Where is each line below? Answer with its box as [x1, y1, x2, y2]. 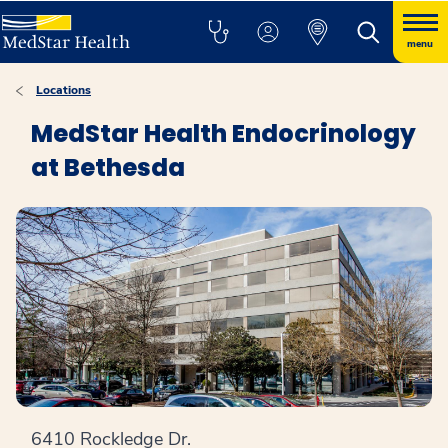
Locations [36, 82, 91, 98]
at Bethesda [31, 151, 185, 184]
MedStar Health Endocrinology [31, 117, 416, 150]
